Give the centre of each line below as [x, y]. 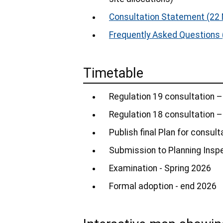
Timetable [113, 73]
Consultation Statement [157, 17]
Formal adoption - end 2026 [163, 186]
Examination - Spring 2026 [161, 168]
